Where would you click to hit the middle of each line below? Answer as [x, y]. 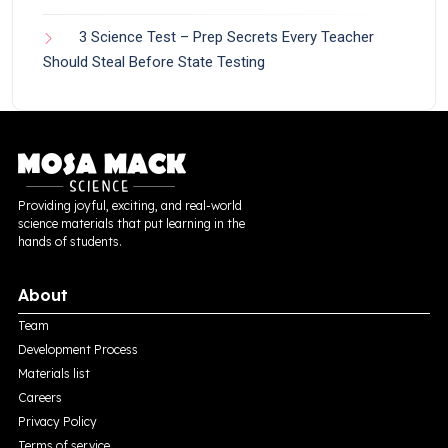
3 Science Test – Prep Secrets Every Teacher [226, 37]
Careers [40, 397]
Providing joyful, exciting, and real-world [130, 205]
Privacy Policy [57, 421]
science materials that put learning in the [131, 223]
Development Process [78, 349]
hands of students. [70, 241]
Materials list [54, 373]
